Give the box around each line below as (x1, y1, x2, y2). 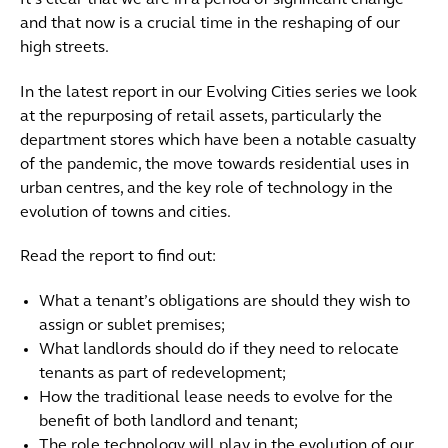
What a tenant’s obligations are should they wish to (38, 293, 410, 310)
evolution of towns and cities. (19, 204, 231, 221)
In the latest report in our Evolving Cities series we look (19, 84, 417, 101)
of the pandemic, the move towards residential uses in (19, 156, 409, 173)
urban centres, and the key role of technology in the (19, 180, 393, 197)
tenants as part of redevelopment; (38, 365, 286, 382)
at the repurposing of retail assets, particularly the (19, 108, 382, 125)
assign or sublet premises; (38, 317, 225, 334)
